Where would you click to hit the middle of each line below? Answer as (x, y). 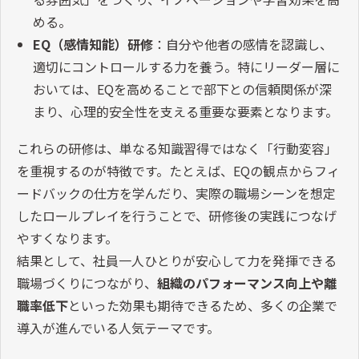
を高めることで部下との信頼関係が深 (223, 89)
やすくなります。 (67, 238)
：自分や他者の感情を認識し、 (243, 44)
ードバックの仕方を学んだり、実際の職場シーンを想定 (176, 194)
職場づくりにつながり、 (87, 283)
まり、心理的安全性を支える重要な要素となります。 (186, 112)
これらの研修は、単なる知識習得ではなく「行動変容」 (177, 149)
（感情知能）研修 (102, 44)
